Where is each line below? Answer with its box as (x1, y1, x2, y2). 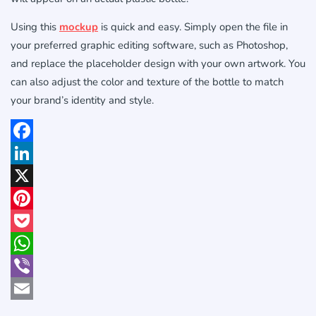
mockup (59, 20, 98, 35)
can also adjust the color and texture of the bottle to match (11, 75, 284, 90)
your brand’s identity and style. (11, 93, 154, 108)
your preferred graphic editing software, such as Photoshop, (11, 38, 288, 53)
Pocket (11, 236, 40, 250)
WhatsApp (11, 259, 59, 273)
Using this (11, 20, 59, 35)
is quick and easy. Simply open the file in (98, 20, 288, 35)
